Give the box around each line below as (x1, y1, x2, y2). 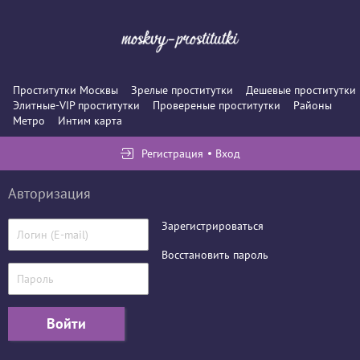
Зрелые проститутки (131, 82, 233, 97)
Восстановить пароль (162, 247, 268, 262)
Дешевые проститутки (246, 82, 356, 97)
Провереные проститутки (153, 97, 280, 112)
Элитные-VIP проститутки (13, 97, 140, 112)
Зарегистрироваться (162, 218, 264, 233)
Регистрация (141, 145, 203, 161)
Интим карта (58, 112, 122, 128)
